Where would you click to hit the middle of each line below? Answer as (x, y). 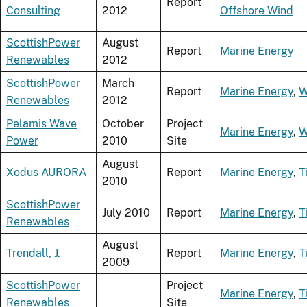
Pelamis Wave (41, 124)
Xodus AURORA (46, 173)
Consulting (33, 11)
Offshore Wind (257, 11)
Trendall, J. (33, 254)
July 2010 (126, 213)
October (123, 124)
